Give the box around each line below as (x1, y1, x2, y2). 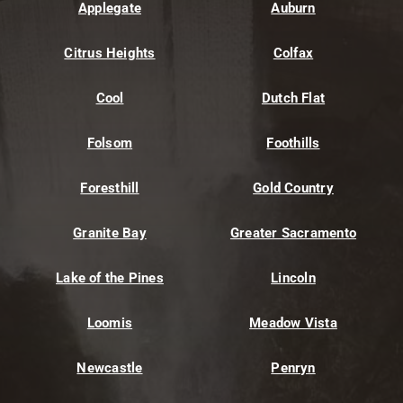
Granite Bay (73, 225, 147, 242)
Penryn (271, 360, 316, 377)
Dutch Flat (261, 90, 326, 107)
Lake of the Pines (56, 270, 164, 287)
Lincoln (271, 270, 316, 287)
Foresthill (80, 180, 139, 197)
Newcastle (76, 360, 143, 377)
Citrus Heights (64, 45, 156, 62)
